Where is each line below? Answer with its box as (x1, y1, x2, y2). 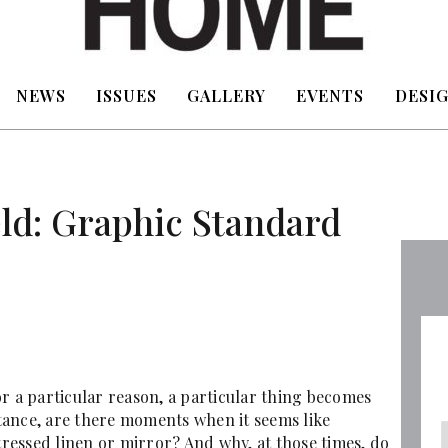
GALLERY (187, 85, 267, 106)
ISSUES (95, 85, 157, 106)
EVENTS (296, 85, 365, 106)
